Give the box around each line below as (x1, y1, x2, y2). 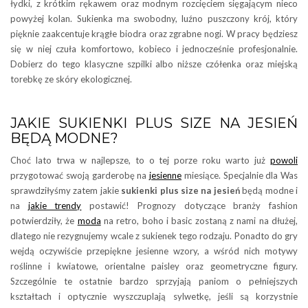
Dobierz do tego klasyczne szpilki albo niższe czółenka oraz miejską (10, 58, 298, 70)
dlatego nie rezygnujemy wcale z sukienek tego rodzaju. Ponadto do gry (10, 230, 298, 242)
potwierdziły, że (10, 215, 78, 227)
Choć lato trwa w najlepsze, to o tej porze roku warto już (10, 155, 270, 166)
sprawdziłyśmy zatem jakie (10, 185, 122, 197)
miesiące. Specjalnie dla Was (181, 170, 298, 181)
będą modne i (239, 185, 298, 197)
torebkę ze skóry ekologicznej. (10, 74, 132, 85)
